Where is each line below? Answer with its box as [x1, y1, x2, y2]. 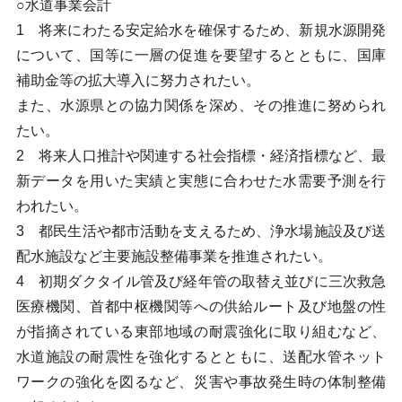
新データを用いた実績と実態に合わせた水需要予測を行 [15, 173, 387, 188]
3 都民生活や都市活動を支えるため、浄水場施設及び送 [15, 223, 387, 239]
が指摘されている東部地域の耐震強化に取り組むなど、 [15, 324, 387, 339]
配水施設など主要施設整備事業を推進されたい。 [15, 249, 332, 264]
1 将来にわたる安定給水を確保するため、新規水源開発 [15, 22, 387, 38]
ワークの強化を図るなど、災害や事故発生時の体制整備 [15, 374, 387, 389]
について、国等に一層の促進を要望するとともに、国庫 [15, 48, 387, 63]
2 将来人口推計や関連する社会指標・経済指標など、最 [15, 148, 387, 163]
